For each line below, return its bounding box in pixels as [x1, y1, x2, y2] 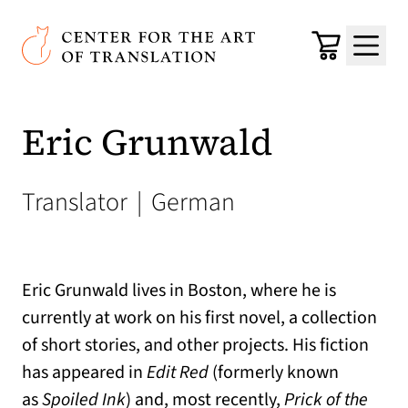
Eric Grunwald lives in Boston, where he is [22, 278, 336, 303]
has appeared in [22, 360, 147, 385]
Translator [22, 184, 133, 220]
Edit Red [147, 360, 212, 385]
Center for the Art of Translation [21, 25, 239, 49]
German [146, 184, 235, 220]
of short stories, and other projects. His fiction [22, 332, 369, 358]
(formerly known [212, 360, 339, 385]
